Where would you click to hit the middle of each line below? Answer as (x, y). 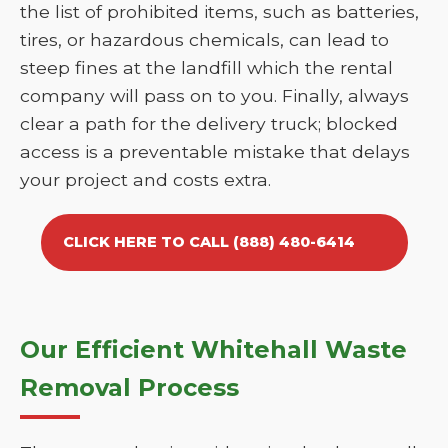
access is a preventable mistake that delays (215, 151)
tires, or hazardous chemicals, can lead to (204, 39)
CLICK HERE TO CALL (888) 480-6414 (208, 242)
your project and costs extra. (145, 179)
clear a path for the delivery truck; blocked (209, 123)
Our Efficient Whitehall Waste (213, 349)
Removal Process (129, 387)
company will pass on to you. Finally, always (214, 95)
